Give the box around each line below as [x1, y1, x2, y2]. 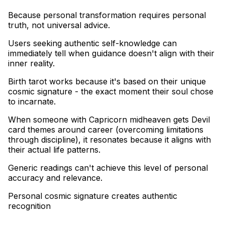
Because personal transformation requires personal [8, 10, 206, 20]
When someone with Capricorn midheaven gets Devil [8, 114, 210, 125]
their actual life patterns [8, 144, 98, 155]
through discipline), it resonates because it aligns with [8, 134, 211, 145]
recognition [8, 200, 51, 211]
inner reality [8, 58, 53, 68]
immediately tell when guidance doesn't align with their [8, 48, 214, 58]
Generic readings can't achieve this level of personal [8, 162, 208, 173]
